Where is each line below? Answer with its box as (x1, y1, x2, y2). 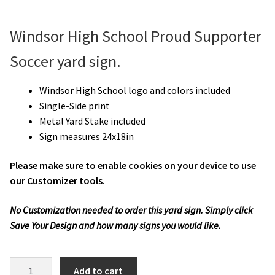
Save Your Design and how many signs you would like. (10, 219, 221, 232)
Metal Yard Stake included (39, 114, 145, 127)
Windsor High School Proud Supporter (10, 26, 261, 46)
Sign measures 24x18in (39, 130, 134, 142)
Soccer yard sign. (10, 51, 121, 71)
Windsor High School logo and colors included (39, 83, 230, 96)
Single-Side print (39, 99, 110, 112)
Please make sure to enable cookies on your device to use (10, 159, 256, 172)
